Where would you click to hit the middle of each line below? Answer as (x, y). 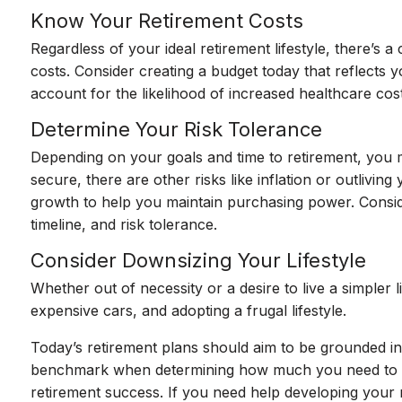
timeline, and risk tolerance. (124, 224)
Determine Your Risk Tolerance (177, 129)
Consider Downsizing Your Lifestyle (199, 260)
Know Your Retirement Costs (167, 21)
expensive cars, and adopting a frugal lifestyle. (191, 310)
